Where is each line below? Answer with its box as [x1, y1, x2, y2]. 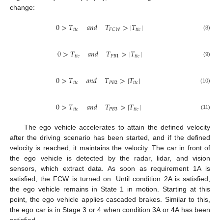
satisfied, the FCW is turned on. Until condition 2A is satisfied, [10, 175, 210, 183]
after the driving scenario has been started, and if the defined [10, 134, 210, 142]
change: [10, 3, 35, 11]
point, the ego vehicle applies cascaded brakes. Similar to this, [10, 195, 210, 204]
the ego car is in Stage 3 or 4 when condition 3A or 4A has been [10, 206, 210, 214]
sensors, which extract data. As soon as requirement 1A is [10, 165, 210, 173]
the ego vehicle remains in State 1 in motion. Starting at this [10, 185, 210, 193]
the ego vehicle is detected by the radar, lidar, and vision [10, 154, 210, 163]
